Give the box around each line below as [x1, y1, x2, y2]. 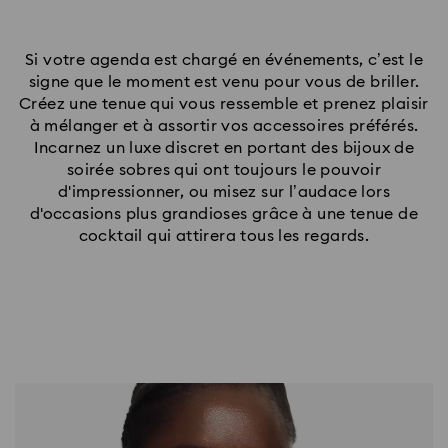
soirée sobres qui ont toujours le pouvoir [66, 162, 382, 179]
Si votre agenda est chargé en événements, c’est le [25, 52, 423, 69]
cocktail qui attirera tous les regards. [78, 228, 370, 245]
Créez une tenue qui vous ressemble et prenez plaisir [19, 96, 429, 113]
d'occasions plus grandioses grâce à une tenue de [29, 206, 419, 223]
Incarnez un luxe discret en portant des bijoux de [33, 140, 415, 157]
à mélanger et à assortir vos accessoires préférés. [29, 118, 419, 135]
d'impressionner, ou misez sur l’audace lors [57, 184, 391, 201]
